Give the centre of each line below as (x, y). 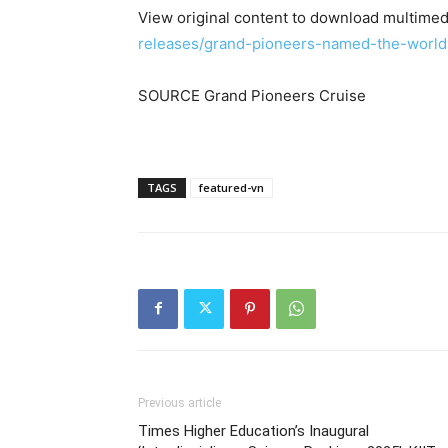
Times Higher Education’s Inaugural (253, 430)
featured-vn (231, 187)
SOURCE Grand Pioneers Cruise (252, 95)
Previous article (179, 402)
